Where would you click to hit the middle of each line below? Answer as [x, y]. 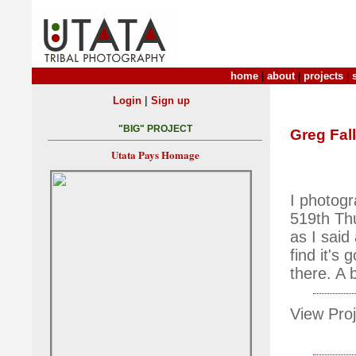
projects [323, 76]
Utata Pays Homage [155, 155]
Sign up [170, 101]
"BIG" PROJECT [155, 129]
